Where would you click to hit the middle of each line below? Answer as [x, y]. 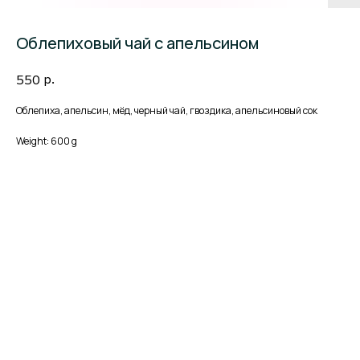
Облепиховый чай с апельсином [137, 43]
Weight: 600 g [47, 141]
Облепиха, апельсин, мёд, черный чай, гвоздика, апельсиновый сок [167, 111]
